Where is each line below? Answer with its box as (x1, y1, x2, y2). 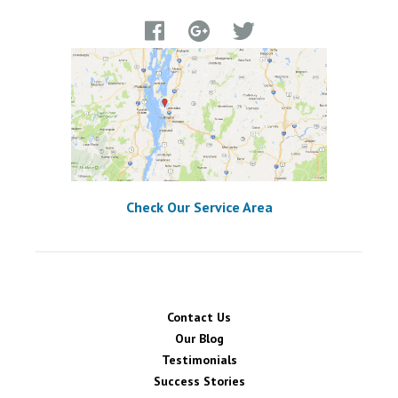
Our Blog (174, 330, 224, 347)
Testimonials (161, 352, 237, 369)
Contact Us (167, 309, 231, 326)
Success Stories (153, 373, 245, 390)
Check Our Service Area (125, 198, 273, 217)
